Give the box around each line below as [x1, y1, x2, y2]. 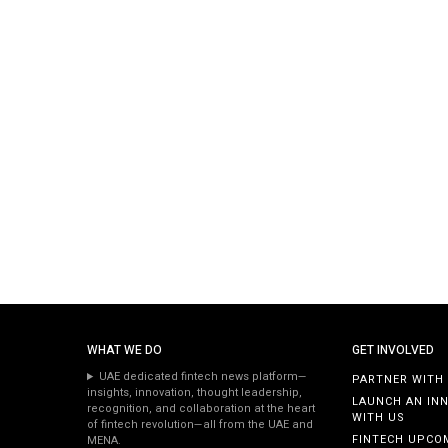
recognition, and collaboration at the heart [87, 400, 315, 418]
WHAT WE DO [87, 341, 162, 360]
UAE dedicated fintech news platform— [98, 368, 307, 386]
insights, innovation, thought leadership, [87, 384, 302, 402]
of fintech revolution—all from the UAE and [87, 416, 313, 434]
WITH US [352, 409, 406, 427]
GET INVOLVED [352, 341, 435, 360]
